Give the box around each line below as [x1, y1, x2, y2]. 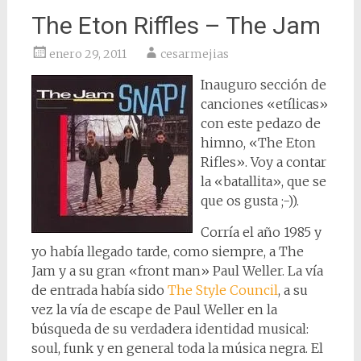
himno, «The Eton [200, 135, 316, 151]
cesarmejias [160, 47, 229, 61]
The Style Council [167, 282, 278, 298]
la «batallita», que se [200, 173, 326, 189]
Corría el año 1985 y [200, 224, 322, 240]
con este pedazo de [200, 115, 321, 131]
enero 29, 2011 [48, 47, 127, 61]
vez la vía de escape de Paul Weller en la [31, 301, 277, 317]
